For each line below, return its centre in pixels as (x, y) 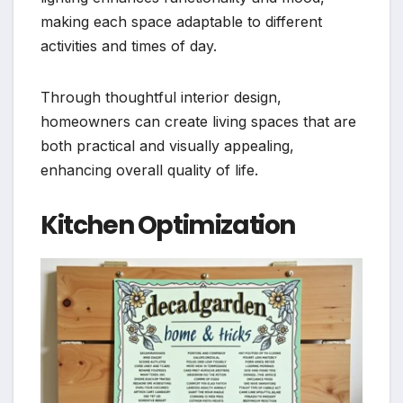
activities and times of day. (129, 45)
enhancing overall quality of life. (149, 170)
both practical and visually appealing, (167, 145)
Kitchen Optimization (168, 225)
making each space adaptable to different (181, 21)
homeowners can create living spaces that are (198, 121)
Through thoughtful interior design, (161, 97)
